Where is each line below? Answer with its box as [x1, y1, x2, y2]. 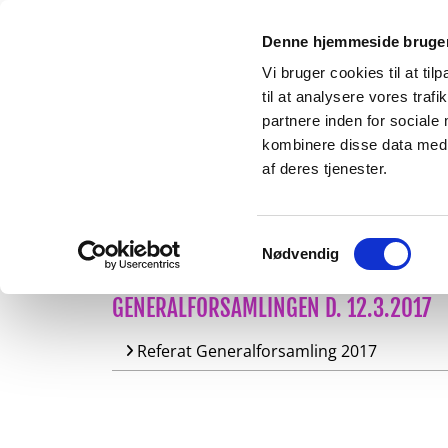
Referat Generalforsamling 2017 [137, 340, 377, 362]
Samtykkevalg [261, 232, 357, 250]
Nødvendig [262, 245, 340, 262]
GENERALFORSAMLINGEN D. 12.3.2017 [112, 294, 431, 323]
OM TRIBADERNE [191, 210, 334, 240]
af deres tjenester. [262, 160, 388, 178]
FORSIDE [102, 210, 176, 240]
